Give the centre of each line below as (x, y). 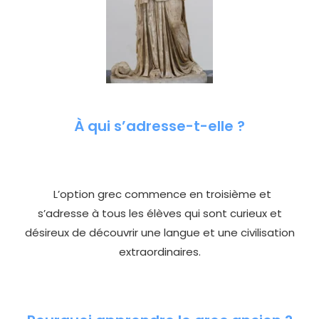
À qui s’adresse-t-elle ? (159, 126)
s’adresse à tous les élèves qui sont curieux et (159, 214)
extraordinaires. (159, 252)
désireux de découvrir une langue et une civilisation (159, 233)
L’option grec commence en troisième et (159, 194)
